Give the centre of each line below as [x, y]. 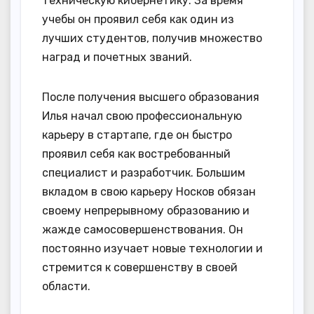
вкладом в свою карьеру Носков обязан [149, 191]
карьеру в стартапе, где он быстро [137, 135]
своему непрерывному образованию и [146, 210]
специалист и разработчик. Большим [144, 172]
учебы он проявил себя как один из [138, 19]
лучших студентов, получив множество [152, 38]
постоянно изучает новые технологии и [152, 248]
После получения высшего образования [151, 97]
